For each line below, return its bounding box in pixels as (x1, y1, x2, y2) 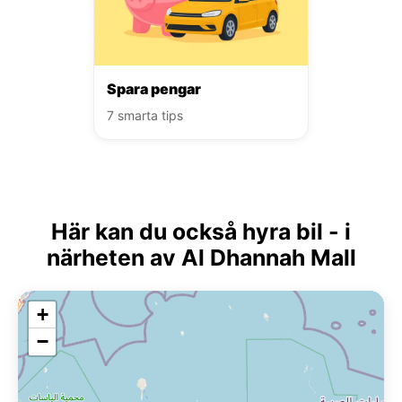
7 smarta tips (107, 107, 183, 123)
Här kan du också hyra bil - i (51, 217, 351, 245)
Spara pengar (107, 79, 201, 98)
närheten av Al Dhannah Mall (46, 243, 356, 271)
